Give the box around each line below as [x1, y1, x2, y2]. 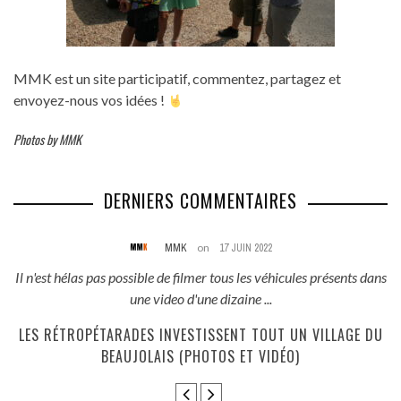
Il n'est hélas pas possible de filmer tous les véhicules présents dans [14, 269, 387, 286]
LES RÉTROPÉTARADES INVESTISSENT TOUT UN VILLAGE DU [18, 324, 383, 346]
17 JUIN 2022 [218, 241, 272, 256]
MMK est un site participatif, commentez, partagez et [13, 70, 341, 88]
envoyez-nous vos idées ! [13, 91, 167, 109]
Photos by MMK [13, 130, 81, 149]
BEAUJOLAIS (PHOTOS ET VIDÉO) [101, 346, 300, 368]
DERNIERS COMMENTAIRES [104, 187, 297, 215]
